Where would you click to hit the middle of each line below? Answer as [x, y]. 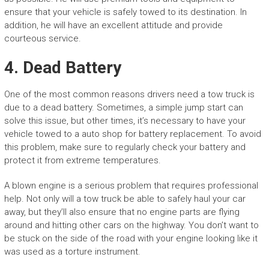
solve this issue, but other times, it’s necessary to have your [125, 121]
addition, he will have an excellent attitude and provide [113, 26]
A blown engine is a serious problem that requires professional [131, 186]
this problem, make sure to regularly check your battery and [125, 147]
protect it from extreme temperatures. [82, 161]
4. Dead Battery [62, 68]
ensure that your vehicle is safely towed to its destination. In [125, 12]
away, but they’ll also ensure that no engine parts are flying [122, 212]
